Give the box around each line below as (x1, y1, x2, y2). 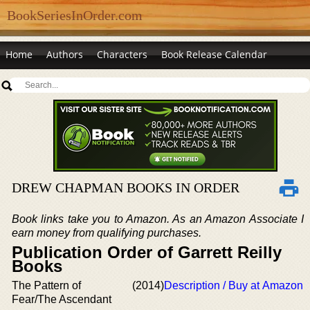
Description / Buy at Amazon (164, 280, 303, 291)
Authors (46, 48, 83, 61)
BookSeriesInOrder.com (7, 8, 143, 23)
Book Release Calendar (161, 48, 267, 61)
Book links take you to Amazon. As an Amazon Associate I (12, 213, 304, 225)
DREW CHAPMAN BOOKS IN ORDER (12, 180, 239, 195)
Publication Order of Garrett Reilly (12, 243, 282, 262)
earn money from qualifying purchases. (12, 227, 201, 239)
